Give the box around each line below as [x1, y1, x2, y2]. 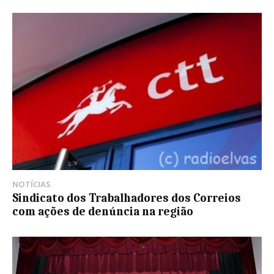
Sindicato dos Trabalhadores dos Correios [12, 191, 241, 206]
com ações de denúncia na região [12, 205, 193, 219]
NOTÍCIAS [12, 179, 51, 190]
